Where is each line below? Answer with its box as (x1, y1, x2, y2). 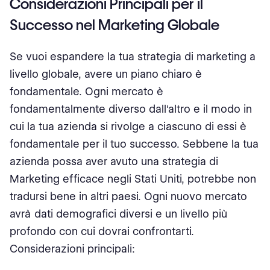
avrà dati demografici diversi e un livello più (10, 207, 227, 220)
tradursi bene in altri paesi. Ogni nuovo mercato (10, 190, 247, 202)
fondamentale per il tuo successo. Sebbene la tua (10, 137, 259, 150)
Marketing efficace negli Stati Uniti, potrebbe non (10, 172, 256, 185)
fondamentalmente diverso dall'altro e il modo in (10, 102, 252, 115)
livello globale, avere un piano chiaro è (10, 67, 202, 80)
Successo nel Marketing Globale (10, 16, 219, 34)
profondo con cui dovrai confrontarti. (10, 225, 194, 237)
